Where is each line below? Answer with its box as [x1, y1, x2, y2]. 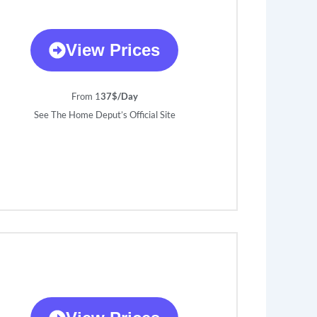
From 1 [71, 91, 100, 103]
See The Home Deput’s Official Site [33, 109, 175, 121]
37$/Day [100, 91, 138, 103]
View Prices [66, 40, 161, 60]
